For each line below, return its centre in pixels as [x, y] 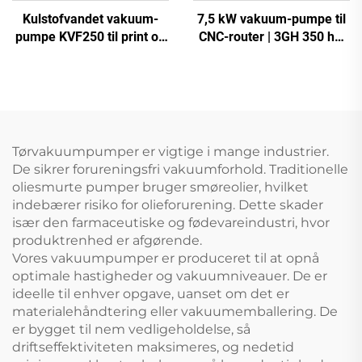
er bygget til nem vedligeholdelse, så [131, 330]
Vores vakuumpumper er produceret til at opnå [166, 259]
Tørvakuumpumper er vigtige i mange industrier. [170, 152]
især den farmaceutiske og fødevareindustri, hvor [171, 223]
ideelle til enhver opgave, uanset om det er [151, 294]
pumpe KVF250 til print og [90, 37]
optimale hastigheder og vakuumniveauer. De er [170, 276]
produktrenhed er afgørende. [107, 241]
